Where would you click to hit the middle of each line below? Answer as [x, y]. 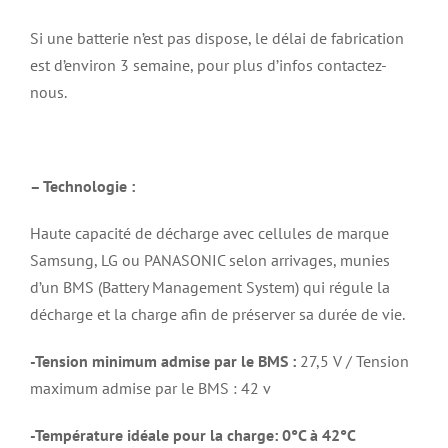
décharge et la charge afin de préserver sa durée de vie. [217, 313]
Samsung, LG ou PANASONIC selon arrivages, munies [209, 259]
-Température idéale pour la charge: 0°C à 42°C [192, 434]
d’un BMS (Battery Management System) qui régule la [209, 286]
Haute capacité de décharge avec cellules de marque [209, 232]
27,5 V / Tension [352, 360]
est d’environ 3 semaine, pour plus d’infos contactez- [208, 64]
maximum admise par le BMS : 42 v [150, 387]
